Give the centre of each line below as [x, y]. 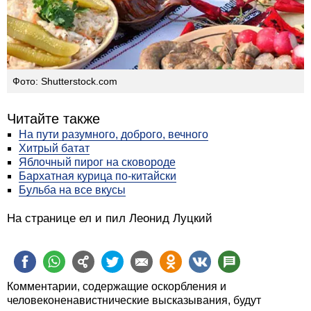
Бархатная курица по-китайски [98, 176]
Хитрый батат [54, 148]
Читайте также [53, 118]
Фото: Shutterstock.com [65, 81]
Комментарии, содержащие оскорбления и [117, 286]
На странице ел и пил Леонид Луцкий [110, 218]
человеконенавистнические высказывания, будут [134, 300]
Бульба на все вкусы [72, 190]
